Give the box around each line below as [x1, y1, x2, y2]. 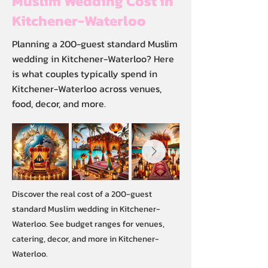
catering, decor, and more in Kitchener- [12, 233, 159, 245]
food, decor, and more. [12, 96, 106, 111]
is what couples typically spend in [12, 66, 157, 81]
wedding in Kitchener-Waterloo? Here [12, 51, 174, 66]
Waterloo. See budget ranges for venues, [12, 218, 165, 230]
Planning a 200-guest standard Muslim [12, 36, 178, 51]
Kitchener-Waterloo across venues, [12, 81, 162, 96]
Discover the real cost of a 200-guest [12, 188, 152, 200]
